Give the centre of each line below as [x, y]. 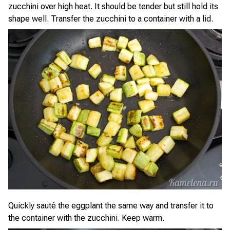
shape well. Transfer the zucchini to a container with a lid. [111, 19]
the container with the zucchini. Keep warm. [86, 218]
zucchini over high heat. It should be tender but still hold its [113, 6]
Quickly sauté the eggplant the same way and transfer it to [111, 206]
